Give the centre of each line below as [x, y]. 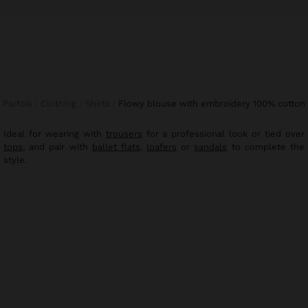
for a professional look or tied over [223, 134]
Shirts [100, 104]
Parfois [20, 104]
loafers [162, 147]
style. [15, 160]
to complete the [266, 147]
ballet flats [116, 147]
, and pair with [57, 147]
